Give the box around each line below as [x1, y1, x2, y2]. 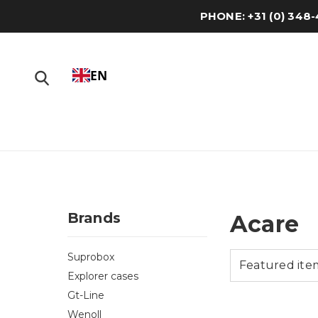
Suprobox [67, 250, 114, 263]
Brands [67, 209, 121, 226]
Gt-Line [67, 288, 104, 302]
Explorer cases [67, 269, 138, 283]
